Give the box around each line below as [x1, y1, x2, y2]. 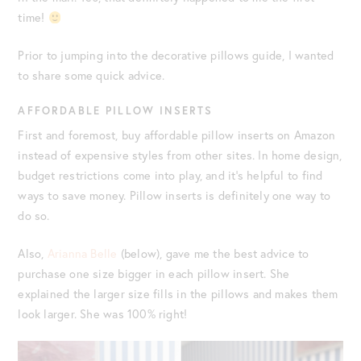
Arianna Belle [47, 245, 121, 261]
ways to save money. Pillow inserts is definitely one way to [18, 187, 331, 203]
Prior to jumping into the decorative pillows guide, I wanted [18, 48, 334, 64]
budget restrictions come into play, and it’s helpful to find [18, 167, 323, 183]
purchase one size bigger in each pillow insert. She [18, 265, 290, 281]
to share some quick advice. [18, 68, 165, 84]
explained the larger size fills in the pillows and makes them [18, 285, 338, 301]
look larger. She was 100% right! [18, 305, 188, 322]
